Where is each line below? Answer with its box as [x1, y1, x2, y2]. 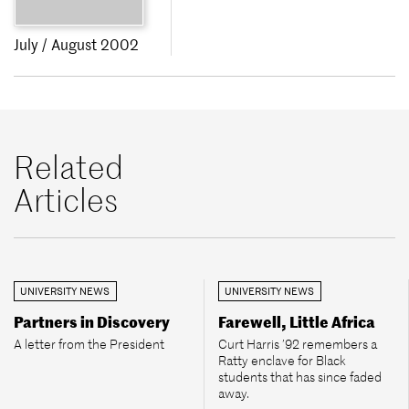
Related [14, 147, 123, 188]
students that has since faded [218, 368, 382, 385]
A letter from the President [14, 335, 164, 352]
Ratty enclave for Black [218, 351, 346, 369]
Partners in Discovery [14, 313, 170, 332]
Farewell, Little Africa [218, 313, 375, 332]
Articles [14, 180, 118, 221]
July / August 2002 [14, 35, 139, 54]
